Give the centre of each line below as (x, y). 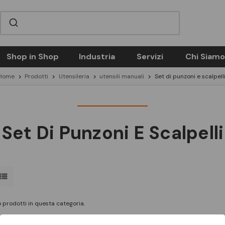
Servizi (150, 57)
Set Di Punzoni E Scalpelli (113, 133)
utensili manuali (122, 76)
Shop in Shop (32, 57)
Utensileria (74, 76)
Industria (97, 57)
